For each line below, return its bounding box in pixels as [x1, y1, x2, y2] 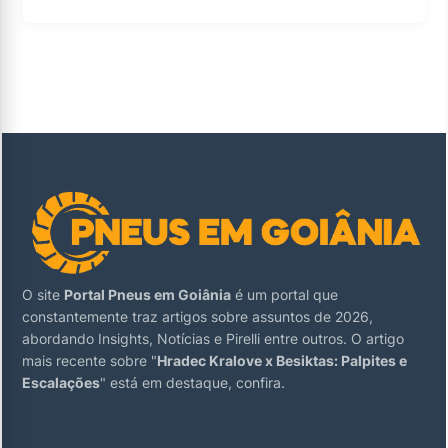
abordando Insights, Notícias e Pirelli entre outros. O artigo [22, 330, 404, 347]
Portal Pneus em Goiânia [64, 286, 231, 303]
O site [22, 286, 64, 303]
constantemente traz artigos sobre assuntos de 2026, [22, 308, 373, 325]
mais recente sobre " [22, 352, 157, 369]
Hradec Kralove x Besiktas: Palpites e [157, 352, 407, 369]
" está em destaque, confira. [100, 374, 285, 391]
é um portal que [231, 286, 338, 303]
